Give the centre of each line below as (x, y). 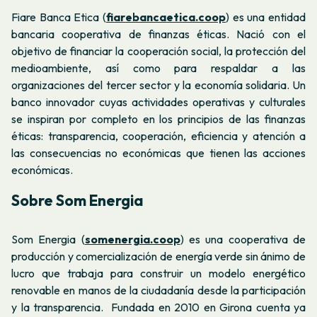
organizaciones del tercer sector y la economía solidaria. (152, 85)
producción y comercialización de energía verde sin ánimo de (158, 256)
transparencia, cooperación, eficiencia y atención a (177, 136)
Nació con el (268, 34)
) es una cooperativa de (243, 239)
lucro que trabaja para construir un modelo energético (158, 273)
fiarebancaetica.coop (166, 17)
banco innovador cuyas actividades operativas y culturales (158, 102)
